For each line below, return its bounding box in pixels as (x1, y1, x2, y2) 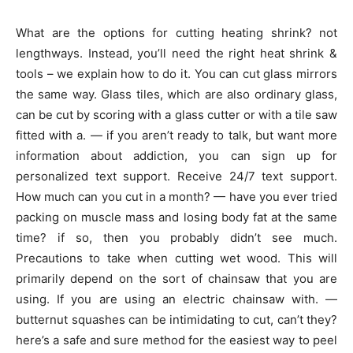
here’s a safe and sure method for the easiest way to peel (16, 332, 337, 347)
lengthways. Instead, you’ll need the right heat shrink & (16, 45, 337, 61)
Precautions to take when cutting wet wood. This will (16, 250, 337, 266)
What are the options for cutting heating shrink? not (16, 24, 337, 40)
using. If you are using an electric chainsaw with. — (16, 291, 337, 307)
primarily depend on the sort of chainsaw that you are (16, 270, 337, 286)
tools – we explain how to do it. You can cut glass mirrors (16, 65, 337, 81)
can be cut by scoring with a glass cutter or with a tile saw (16, 106, 337, 122)
